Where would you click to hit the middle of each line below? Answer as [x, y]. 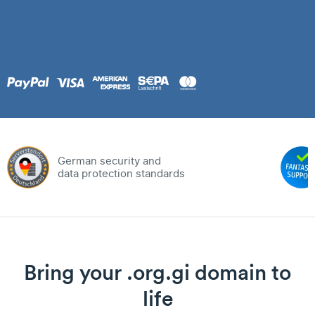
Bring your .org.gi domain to [157, 272]
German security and [109, 161]
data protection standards [121, 174]
